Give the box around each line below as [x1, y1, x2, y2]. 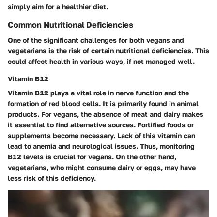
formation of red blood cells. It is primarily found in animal [8, 99, 199, 108]
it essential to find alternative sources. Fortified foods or [8, 120, 194, 129]
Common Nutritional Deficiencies [8, 19, 133, 30]
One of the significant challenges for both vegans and [8, 35, 184, 44]
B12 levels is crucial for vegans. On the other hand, [8, 152, 176, 161]
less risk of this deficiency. [8, 173, 96, 182]
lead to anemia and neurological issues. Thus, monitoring [8, 141, 195, 150]
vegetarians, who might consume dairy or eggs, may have [8, 163, 196, 171]
